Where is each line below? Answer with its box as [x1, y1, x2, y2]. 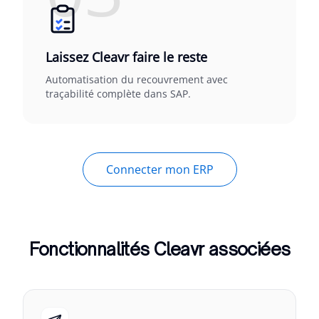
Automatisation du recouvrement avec [46, 73, 228, 86]
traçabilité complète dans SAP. [46, 87, 191, 100]
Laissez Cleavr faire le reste [46, 48, 207, 66]
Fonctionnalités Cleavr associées [28, 239, 291, 260]
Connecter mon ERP [105, 162, 214, 177]
